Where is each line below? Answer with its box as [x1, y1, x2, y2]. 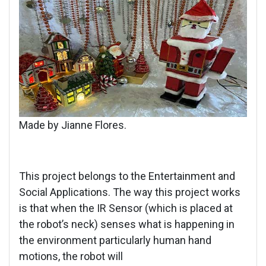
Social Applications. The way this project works [19, 186, 240, 199]
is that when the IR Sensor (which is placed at [19, 202, 233, 215]
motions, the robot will [19, 250, 123, 263]
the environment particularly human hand [19, 234, 211, 247]
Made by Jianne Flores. [19, 119, 126, 132]
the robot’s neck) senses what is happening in [19, 218, 235, 231]
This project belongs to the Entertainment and [19, 170, 235, 183]
